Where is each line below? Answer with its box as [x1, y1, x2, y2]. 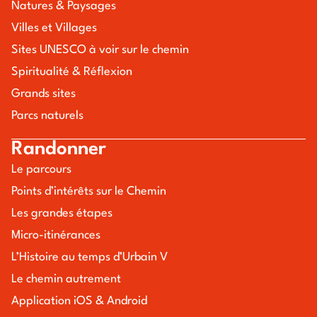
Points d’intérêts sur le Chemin [11, 186, 166, 198]
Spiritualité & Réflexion [11, 67, 132, 79]
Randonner [11, 140, 106, 159]
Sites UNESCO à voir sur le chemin [11, 45, 189, 57]
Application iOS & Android [11, 296, 147, 308]
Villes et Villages [11, 23, 97, 35]
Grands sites [11, 88, 76, 100]
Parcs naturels [11, 110, 83, 122]
